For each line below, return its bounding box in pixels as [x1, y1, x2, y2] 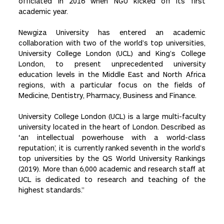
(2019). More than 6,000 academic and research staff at [18, 164, 205, 173]
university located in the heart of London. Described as [18, 122, 205, 131]
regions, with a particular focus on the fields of [18, 80, 205, 89]
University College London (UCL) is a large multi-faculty [18, 112, 205, 121]
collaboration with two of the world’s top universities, [18, 38, 205, 47]
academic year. [18, 7, 68, 16]
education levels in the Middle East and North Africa [18, 70, 205, 79]
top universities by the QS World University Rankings [18, 154, 205, 163]
